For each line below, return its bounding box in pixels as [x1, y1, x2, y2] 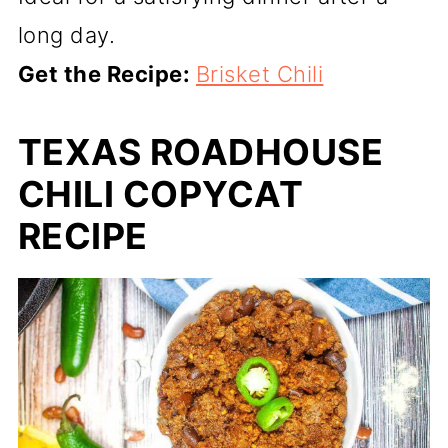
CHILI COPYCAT [17, 171, 304, 216]
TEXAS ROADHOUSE [17, 129, 384, 174]
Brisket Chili [195, 60, 324, 87]
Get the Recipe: [17, 60, 196, 87]
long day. [17, 21, 116, 48]
